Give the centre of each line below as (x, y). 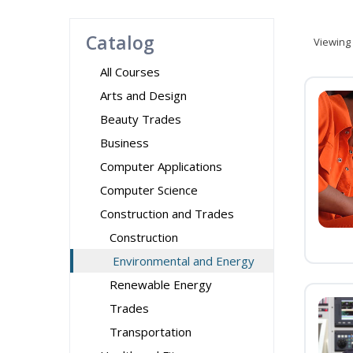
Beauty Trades (141, 119)
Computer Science (149, 190)
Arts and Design (143, 95)
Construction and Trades (167, 214)
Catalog (120, 43)
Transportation (150, 332)
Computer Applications (161, 166)
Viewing (332, 42)
